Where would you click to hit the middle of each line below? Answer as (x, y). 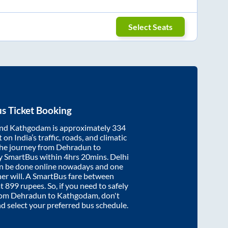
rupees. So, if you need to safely (74, 186)
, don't (109, 195)
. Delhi (118, 157)
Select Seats (151, 26)
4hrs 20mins (85, 157)
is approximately (81, 128)
